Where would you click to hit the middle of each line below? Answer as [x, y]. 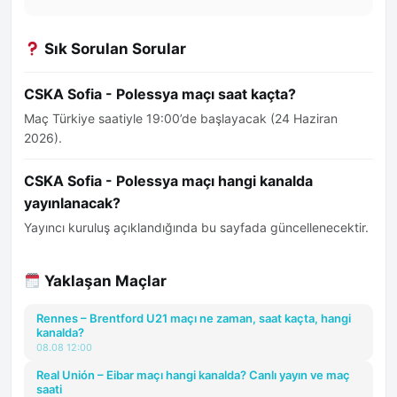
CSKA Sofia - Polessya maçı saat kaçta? [160, 94]
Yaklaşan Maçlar [104, 281]
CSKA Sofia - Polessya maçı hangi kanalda [168, 181]
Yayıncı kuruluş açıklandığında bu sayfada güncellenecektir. [196, 227]
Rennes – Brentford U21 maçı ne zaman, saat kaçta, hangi [194, 318]
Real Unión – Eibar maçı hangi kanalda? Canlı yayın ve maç [193, 375]
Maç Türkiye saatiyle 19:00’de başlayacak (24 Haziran [181, 118]
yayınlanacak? [72, 203]
